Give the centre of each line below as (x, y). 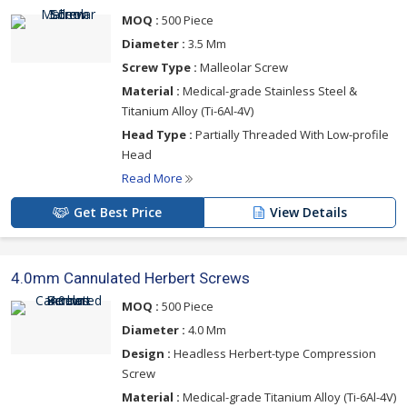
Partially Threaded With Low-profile (291, 134)
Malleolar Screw (243, 67)
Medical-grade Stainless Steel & (268, 91)
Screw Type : (159, 67)
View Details (308, 212)
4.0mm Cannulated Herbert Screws (130, 278)
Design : (146, 353)
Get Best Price (118, 212)
